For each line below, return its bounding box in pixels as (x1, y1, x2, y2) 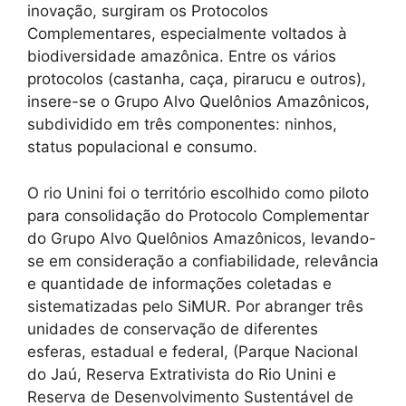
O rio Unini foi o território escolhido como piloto (27, 183, 369, 202)
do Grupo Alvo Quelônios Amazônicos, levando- (27, 228, 376, 247)
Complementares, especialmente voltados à (27, 24, 347, 43)
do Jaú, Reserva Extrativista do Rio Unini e (27, 364, 336, 383)
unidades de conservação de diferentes (27, 319, 318, 338)
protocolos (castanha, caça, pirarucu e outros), (27, 70, 366, 89)
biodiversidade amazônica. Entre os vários (27, 47, 336, 66)
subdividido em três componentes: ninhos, (27, 115, 337, 134)
